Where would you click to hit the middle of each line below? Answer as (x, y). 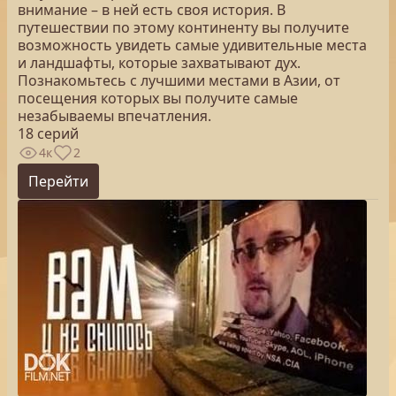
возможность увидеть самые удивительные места (192, 45)
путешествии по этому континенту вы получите (183, 27)
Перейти (58, 181)
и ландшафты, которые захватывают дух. (159, 63)
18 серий (48, 133)
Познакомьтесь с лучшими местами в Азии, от (179, 80)
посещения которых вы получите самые (158, 98)
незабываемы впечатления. (114, 116)
